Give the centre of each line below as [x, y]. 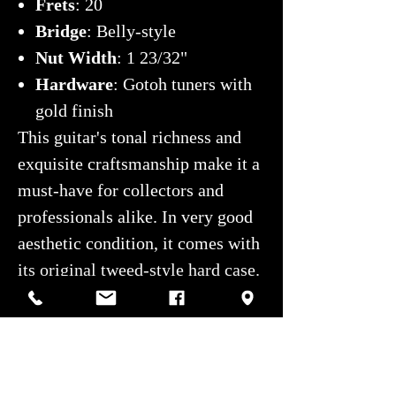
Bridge [61, 30]
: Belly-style [131, 30]
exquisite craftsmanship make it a [139, 163]
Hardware [74, 84]
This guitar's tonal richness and [129, 137]
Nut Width [76, 57]
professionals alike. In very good [135, 216]
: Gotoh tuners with [183, 84]
